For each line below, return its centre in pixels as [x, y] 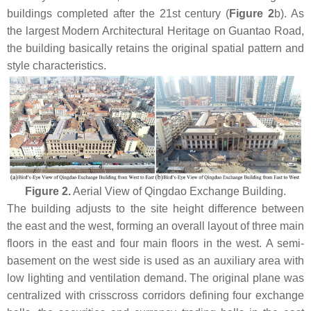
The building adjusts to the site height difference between [155, 208]
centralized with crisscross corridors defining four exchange [155, 295]
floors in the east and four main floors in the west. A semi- [155, 243]
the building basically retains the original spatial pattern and [155, 49]
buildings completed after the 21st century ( [118, 14]
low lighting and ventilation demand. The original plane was [155, 278]
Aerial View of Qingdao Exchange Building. [178, 191]
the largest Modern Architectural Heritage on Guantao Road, [155, 31]
